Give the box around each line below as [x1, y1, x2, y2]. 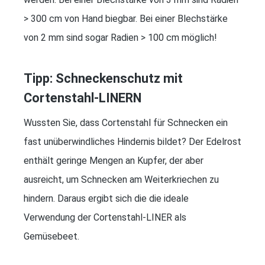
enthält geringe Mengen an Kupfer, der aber [24, 154, 203, 166]
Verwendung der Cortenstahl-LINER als [24, 211, 186, 223]
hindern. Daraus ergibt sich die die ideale [24, 192, 189, 204]
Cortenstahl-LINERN [24, 90, 141, 105]
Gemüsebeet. [24, 230, 79, 242]
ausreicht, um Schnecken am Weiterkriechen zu [24, 173, 219, 185]
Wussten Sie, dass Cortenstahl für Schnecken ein [24, 117, 228, 128]
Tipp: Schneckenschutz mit [24, 70, 183, 86]
